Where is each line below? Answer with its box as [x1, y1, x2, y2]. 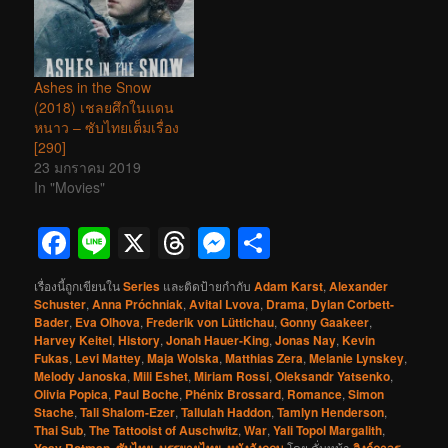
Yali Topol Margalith [273, 421, 383, 440]
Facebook [70, 220, 212, 267]
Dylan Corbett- [311, 295, 395, 314]
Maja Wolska [147, 349, 220, 368]
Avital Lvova [189, 295, 261, 314]
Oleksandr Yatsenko [275, 367, 391, 386]
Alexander [329, 277, 389, 296]
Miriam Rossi [194, 367, 270, 386]
